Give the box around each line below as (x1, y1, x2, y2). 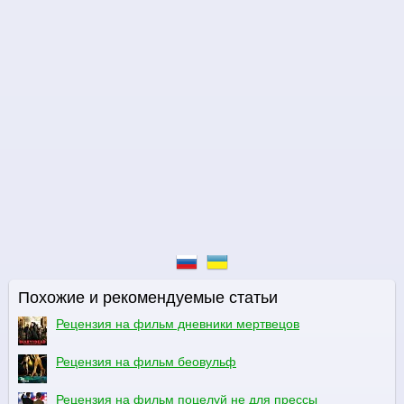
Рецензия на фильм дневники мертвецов (56, 316, 299, 331)
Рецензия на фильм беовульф (56, 353, 236, 369)
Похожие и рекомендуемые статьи (18, 288, 278, 307)
